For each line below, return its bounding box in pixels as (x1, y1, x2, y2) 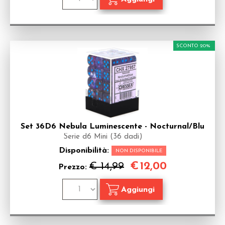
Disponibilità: (59, 147, 111, 155)
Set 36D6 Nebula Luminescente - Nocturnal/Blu (21, 123, 204, 131)
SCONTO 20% (176, 43, 210, 49)
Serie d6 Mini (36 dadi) (63, 133, 143, 141)
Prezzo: (58, 163, 89, 171)
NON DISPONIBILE (116, 148, 162, 154)
